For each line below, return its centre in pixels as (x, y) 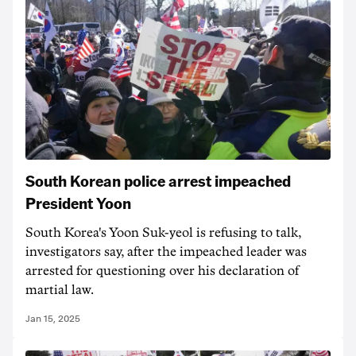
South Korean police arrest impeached (158, 180)
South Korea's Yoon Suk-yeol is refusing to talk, (163, 232)
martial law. (60, 290)
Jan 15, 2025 (53, 318)
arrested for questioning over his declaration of (162, 271)
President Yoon (78, 202)
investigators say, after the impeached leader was (166, 252)
